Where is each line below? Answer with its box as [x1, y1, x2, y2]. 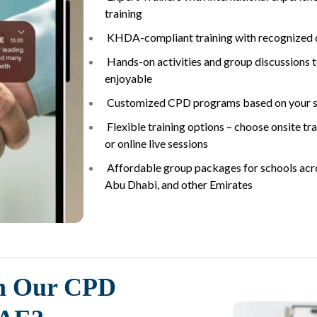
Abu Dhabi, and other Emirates [105, 177, 253, 191]
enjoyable [105, 71, 152, 85]
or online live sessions [105, 136, 208, 150]
